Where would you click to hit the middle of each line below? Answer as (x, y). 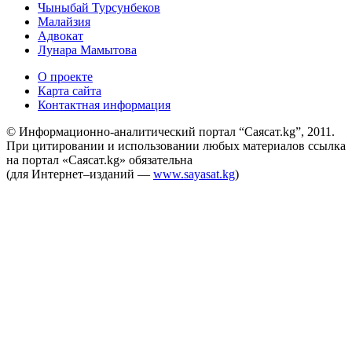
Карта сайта (70, 91)
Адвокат (60, 36)
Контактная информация (104, 105)
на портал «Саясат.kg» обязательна (99, 160)
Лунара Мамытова (87, 50)
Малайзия (64, 22)
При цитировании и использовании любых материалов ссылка (176, 146)
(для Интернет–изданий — (80, 174)
